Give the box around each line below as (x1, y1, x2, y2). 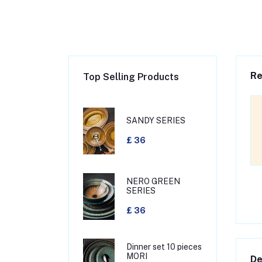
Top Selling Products (83, 71, 179, 83)
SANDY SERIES (126, 115, 186, 125)
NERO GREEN (126, 176, 181, 186)
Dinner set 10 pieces (126, 242, 202, 251)
